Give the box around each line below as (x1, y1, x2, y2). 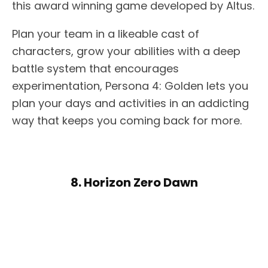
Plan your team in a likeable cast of (12, 26, 199, 42)
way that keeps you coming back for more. (12, 113, 242, 129)
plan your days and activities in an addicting (12, 96, 249, 111)
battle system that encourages (12, 61, 179, 77)
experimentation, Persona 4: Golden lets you (12, 78, 248, 94)
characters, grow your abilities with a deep (12, 44, 240, 59)
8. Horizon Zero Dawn (70, 174, 198, 191)
